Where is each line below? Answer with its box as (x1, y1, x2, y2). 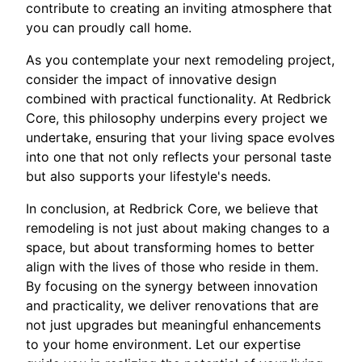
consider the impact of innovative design (26, 70, 276, 87)
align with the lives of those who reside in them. (26, 258, 318, 275)
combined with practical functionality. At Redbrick (26, 90, 331, 107)
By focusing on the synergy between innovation (26, 277, 318, 294)
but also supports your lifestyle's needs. (26, 167, 271, 184)
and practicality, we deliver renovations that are (26, 297, 318, 314)
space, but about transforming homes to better (26, 238, 314, 255)
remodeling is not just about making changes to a (26, 219, 330, 236)
